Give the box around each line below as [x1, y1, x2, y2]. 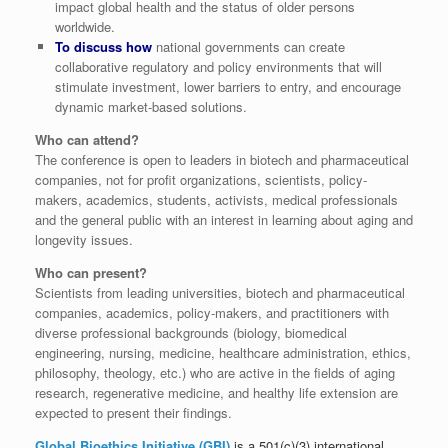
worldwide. [54, 17, 115, 37]
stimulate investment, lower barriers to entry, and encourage [54, 77, 401, 97]
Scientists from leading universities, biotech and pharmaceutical [35, 283, 405, 303]
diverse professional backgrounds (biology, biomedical [35, 323, 347, 343]
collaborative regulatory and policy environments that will [54, 57, 382, 77]
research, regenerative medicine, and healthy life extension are [35, 383, 398, 403]
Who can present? [35, 263, 147, 283]
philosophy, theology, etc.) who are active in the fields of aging [35, 363, 395, 383]
